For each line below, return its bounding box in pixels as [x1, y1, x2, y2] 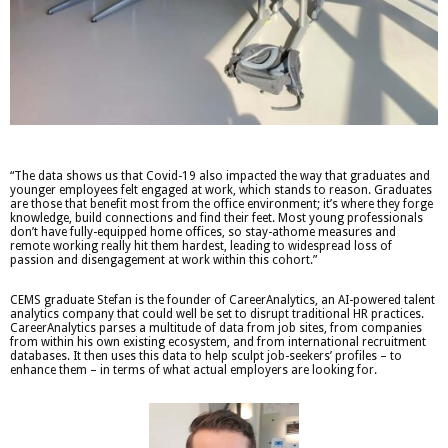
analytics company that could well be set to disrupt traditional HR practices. [10, 307, 424, 322]
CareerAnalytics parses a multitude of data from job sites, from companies [10, 321, 422, 336]
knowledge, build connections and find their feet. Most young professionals [10, 211, 423, 226]
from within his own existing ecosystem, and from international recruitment [10, 335, 426, 350]
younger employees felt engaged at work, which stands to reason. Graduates [10, 183, 432, 198]
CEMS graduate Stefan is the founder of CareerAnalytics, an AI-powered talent [10, 293, 435, 308]
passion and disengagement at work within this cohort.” [10, 253, 317, 268]
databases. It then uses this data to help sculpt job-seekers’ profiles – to [10, 349, 402, 364]
